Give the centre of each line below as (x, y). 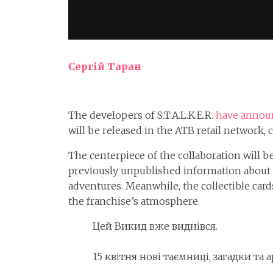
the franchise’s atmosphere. (134, 201)
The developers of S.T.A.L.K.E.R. (142, 115)
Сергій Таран (105, 67)
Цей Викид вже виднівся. (155, 226)
